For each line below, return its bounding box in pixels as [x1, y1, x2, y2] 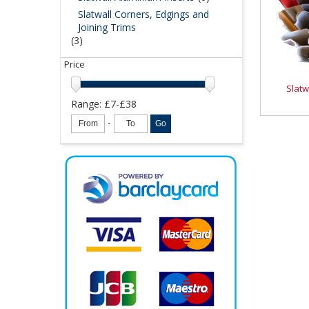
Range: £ [71, 97, 110, 110]
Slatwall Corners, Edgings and [78, 8, 209, 21]
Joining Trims [78, 21, 136, 34]
